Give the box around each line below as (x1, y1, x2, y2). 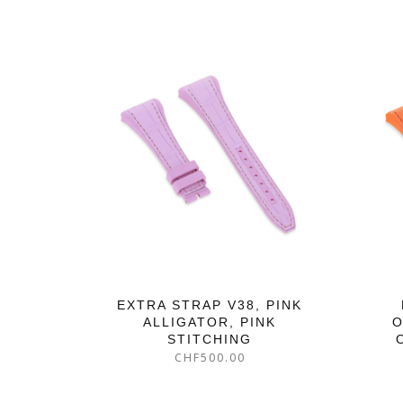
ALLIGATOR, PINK (143, 315, 277, 330)
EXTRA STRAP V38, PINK (117, 298, 303, 313)
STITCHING (167, 332, 253, 347)
